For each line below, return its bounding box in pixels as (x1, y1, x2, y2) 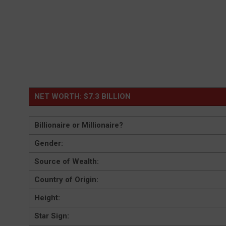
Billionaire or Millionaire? (34, 121, 123, 130)
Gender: (34, 139, 63, 148)
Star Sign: (34, 211, 69, 221)
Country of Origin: (34, 175, 98, 185)
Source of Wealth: (34, 157, 99, 166)
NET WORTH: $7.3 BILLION (34, 92, 131, 101)
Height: (34, 193, 60, 203)
